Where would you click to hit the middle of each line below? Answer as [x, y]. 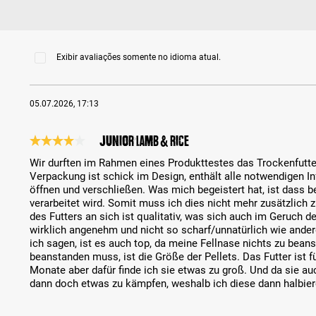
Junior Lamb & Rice [145, 141]
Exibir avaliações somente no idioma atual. [138, 57]
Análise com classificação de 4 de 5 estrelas [135, 153]
